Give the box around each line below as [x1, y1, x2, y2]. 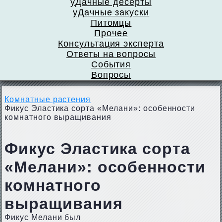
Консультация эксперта [57, 39, 165, 49]
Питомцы [90, 18, 132, 28]
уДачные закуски [72, 7, 150, 17]
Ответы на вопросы [66, 49, 156, 59]
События [91, 59, 131, 69]
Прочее [94, 28, 128, 38]
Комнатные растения [4, 95, 91, 104]
